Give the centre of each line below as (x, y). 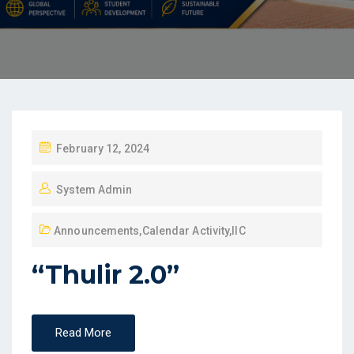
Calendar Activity (186, 231)
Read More (83, 333)
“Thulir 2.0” (105, 275)
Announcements (97, 231)
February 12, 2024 (103, 149)
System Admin (94, 190)
